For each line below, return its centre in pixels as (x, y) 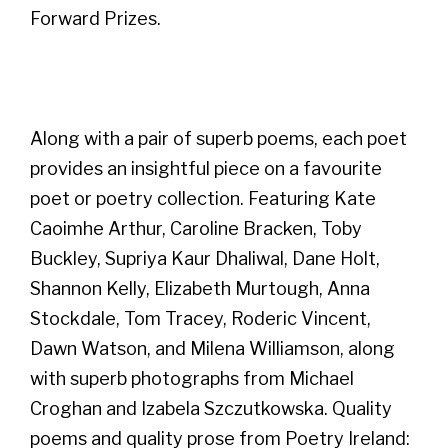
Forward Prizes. (95, 18)
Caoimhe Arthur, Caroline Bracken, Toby (196, 228)
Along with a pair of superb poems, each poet (218, 138)
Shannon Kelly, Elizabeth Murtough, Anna (200, 288)
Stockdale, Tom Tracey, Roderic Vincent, (200, 318)
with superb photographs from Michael (192, 378)
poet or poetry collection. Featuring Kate (203, 198)
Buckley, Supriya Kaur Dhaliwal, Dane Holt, (205, 258)
